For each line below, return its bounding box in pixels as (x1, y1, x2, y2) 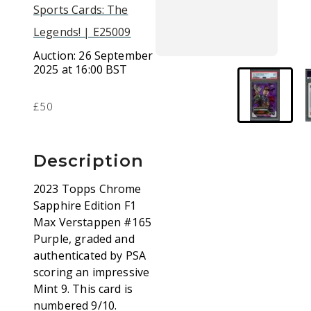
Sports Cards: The (33, 2, 128, 17)
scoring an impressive (33, 264, 150, 280)
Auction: (33, 48, 79, 63)
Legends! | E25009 (33, 24, 131, 40)
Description (33, 151, 144, 171)
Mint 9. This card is (33, 281, 133, 296)
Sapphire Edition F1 (33, 198, 136, 213)
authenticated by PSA (33, 248, 146, 263)
